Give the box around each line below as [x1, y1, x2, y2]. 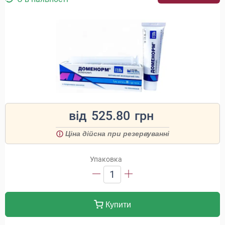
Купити [103, 200, 131, 209]
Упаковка [90, 155, 122, 163]
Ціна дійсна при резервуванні [65, 130, 169, 138]
